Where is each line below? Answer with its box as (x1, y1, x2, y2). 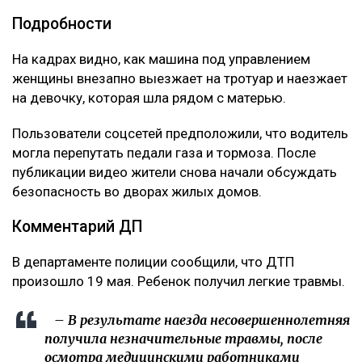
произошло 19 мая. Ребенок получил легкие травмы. (12, 272, 345, 289)
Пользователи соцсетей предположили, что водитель (12, 124, 348, 141)
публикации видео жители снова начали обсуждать (12, 163, 337, 180)
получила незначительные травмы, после (44, 330, 322, 347)
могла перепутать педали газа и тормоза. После (12, 144, 316, 161)
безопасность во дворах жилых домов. (12, 183, 262, 200)
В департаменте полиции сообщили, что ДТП (12, 253, 294, 270)
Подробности (12, 14, 112, 33)
